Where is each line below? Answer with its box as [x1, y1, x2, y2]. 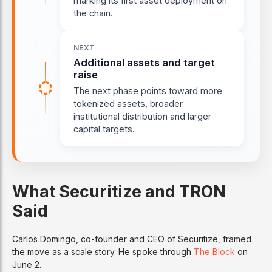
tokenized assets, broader [73, 98, 183, 109]
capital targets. [73, 123, 134, 134]
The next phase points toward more [73, 85, 222, 96]
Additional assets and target [73, 56, 215, 69]
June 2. [12, 259, 41, 270]
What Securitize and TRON [12, 181, 226, 201]
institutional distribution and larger [73, 110, 211, 121]
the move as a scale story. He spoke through [12, 246, 194, 257]
